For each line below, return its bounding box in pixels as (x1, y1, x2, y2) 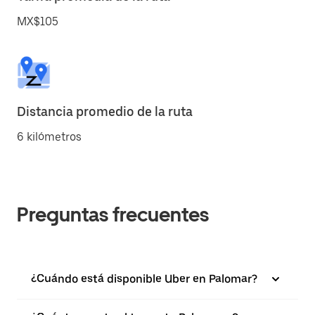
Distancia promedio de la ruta (17, 104, 193, 119)
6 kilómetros (17, 130, 82, 143)
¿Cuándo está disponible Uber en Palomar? (31, 272, 257, 285)
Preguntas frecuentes (17, 202, 209, 226)
